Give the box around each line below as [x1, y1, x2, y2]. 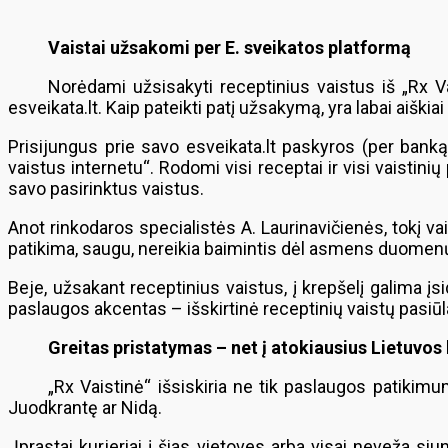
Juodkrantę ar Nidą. [8, 397, 162, 418]
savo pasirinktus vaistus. [8, 178, 204, 199]
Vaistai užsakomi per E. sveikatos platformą [48, 37, 411, 58]
